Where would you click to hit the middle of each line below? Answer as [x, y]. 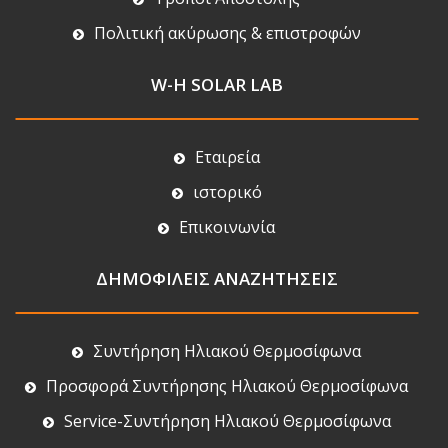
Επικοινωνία [227, 226]
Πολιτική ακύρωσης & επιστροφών [227, 32]
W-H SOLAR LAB [216, 84]
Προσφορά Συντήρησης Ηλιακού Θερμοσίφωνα [227, 385]
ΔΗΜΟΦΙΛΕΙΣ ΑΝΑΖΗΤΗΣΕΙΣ [216, 278]
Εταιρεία [227, 156]
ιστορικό [227, 191]
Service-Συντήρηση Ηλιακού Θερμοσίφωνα [227, 420]
